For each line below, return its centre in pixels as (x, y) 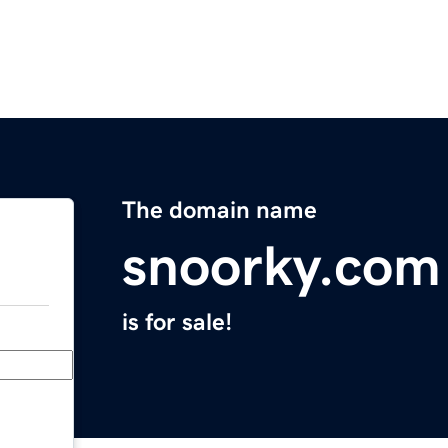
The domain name (219, 210)
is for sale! (177, 322)
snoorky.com (281, 266)
